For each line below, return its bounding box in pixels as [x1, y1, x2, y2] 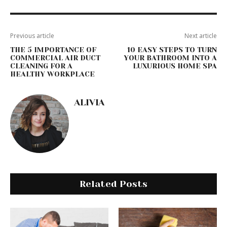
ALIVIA [74, 97, 104, 108]
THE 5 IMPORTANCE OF [10, 46, 96, 54]
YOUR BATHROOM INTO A [123, 54, 217, 62]
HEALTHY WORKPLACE [10, 70, 95, 79]
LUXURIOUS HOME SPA [132, 62, 217, 70]
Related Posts [80, 179, 147, 190]
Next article [184, 31, 217, 41]
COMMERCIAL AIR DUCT [10, 54, 100, 62]
